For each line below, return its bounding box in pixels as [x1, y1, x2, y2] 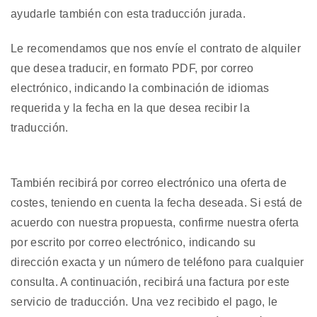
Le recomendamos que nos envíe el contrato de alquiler [11, 42, 301, 54]
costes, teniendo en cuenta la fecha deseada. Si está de [11, 197, 303, 209]
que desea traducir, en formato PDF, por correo [11, 62, 254, 74]
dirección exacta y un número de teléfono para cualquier [11, 256, 304, 269]
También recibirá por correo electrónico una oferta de [11, 177, 287, 190]
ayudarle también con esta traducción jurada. [11, 7, 246, 20]
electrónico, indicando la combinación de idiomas [11, 81, 270, 94]
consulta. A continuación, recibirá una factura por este [11, 276, 290, 289]
